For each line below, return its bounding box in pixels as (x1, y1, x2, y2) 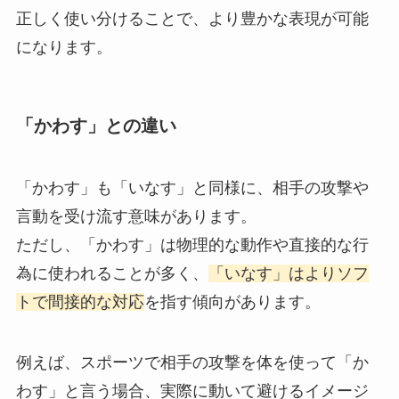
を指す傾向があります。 (143, 292, 321, 311)
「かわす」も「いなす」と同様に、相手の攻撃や (15, 178, 369, 197)
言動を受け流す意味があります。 (15, 207, 256, 225)
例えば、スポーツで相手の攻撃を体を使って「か (15, 353, 369, 371)
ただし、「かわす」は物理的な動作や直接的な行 (15, 235, 369, 254)
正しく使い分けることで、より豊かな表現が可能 (15, 10, 369, 28)
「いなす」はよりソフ (208, 264, 369, 282)
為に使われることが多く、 (15, 264, 208, 282)
